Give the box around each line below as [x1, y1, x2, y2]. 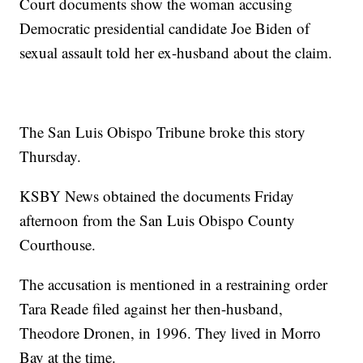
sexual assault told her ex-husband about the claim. [19, 42, 333, 63]
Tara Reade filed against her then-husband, [19, 298, 284, 319]
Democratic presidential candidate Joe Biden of [19, 18, 310, 39]
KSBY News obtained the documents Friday [19, 186, 295, 207]
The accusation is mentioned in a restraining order [19, 274, 328, 295]
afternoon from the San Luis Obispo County [19, 210, 296, 231]
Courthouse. [19, 234, 96, 255]
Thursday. [19, 146, 82, 167]
